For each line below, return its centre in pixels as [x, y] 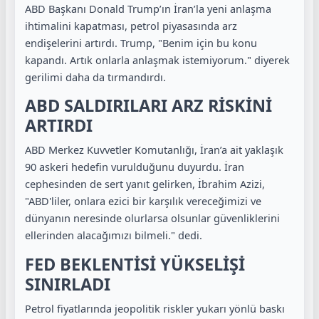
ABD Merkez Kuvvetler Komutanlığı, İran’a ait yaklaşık [154, 150]
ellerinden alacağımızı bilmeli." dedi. [114, 235]
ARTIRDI [59, 126]
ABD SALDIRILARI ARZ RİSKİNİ [148, 106]
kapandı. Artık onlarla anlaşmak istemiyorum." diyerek [157, 59]
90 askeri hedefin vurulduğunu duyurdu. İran [135, 167]
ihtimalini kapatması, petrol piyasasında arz [131, 25]
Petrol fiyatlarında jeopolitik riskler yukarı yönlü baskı [155, 308]
